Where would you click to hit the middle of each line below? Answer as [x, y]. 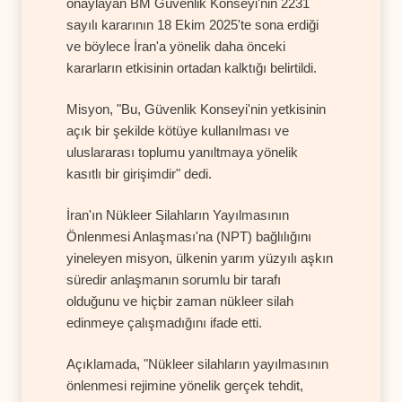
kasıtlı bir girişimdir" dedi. [139, 173]
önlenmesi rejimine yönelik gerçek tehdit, [185, 385]
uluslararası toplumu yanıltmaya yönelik [182, 152]
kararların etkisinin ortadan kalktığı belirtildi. [192, 67]
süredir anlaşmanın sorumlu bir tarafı [174, 279]
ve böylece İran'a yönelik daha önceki [176, 46]
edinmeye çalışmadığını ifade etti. [164, 322]
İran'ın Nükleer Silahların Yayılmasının [178, 214]
